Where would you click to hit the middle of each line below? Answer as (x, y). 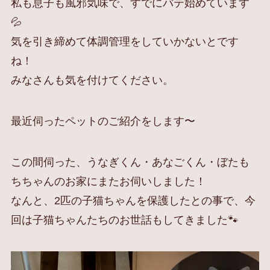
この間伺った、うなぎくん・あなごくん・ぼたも (130, 162)
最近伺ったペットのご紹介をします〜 (103, 121)
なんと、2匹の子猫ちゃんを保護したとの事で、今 (133, 200)
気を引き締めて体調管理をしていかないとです (124, 42)
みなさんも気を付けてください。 (92, 80)
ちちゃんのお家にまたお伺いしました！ (108, 181)
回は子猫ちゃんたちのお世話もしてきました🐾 (124, 220)
